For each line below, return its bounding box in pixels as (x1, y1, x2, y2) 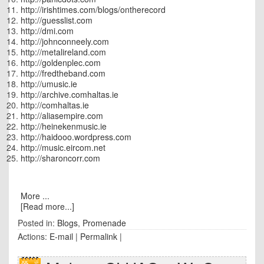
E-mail (49, 230, 73, 242)
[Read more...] (21, 200, 74, 212)
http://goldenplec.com (21, 57, 101, 68)
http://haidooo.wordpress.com (21, 131, 131, 143)
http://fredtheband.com (21, 67, 105, 79)
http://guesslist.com (21, 14, 93, 26)
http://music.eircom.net (21, 141, 105, 153)
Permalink (80, 230, 117, 242)
